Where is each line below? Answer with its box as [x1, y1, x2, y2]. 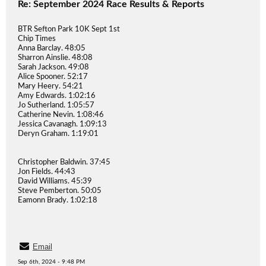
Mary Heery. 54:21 [18, 83, 83, 90]
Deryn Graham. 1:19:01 [18, 130, 99, 138]
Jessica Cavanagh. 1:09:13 [18, 121, 107, 128]
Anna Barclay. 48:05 [18, 45, 85, 52]
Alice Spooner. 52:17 [18, 73, 88, 81]
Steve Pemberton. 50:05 [18, 187, 102, 195]
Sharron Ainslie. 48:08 [18, 54, 93, 62]
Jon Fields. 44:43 [18, 168, 75, 176]
